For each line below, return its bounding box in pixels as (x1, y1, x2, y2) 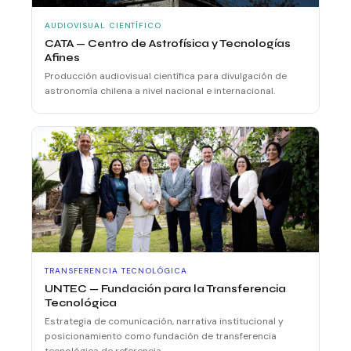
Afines (45, 50, 80, 64)
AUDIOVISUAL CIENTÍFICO (45, 20, 161, 31)
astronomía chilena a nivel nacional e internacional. (45, 84, 275, 97)
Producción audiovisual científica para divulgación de (45, 69, 287, 82)
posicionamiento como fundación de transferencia (45, 329, 277, 342)
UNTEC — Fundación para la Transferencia (45, 281, 286, 295)
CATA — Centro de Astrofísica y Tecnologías (45, 36, 291, 50)
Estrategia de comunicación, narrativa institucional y (45, 314, 284, 327)
